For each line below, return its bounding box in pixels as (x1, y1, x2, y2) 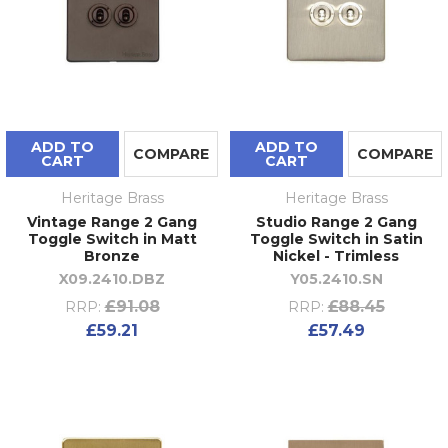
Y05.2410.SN (289, 269, 383, 288)
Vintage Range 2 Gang (27, 212, 197, 231)
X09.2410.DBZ (59, 269, 165, 288)
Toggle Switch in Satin (249, 229, 423, 248)
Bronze (84, 246, 140, 265)
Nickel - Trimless (273, 246, 399, 265)
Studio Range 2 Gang (255, 212, 417, 231)
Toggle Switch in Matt (27, 229, 197, 248)
